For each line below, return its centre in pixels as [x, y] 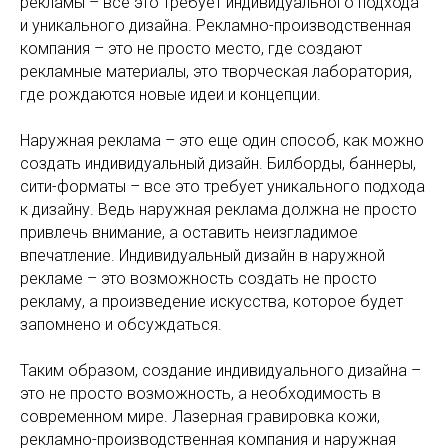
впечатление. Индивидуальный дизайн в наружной [202, 255]
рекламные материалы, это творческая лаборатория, [216, 71]
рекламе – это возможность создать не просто [198, 278]
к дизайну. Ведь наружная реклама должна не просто [218, 209]
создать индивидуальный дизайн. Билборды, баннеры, [218, 163]
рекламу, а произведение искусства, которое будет [211, 301]
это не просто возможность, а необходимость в [200, 393]
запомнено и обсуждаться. [121, 324]
